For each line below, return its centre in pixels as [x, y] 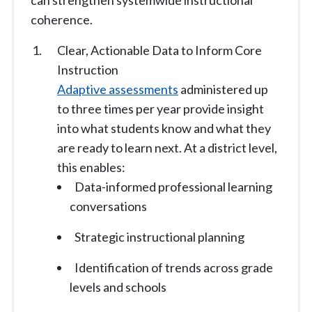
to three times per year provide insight [161, 109]
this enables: [91, 167]
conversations [108, 206]
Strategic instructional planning [159, 237]
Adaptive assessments [118, 89]
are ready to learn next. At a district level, [167, 148]
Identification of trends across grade [174, 268]
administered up [223, 89]
